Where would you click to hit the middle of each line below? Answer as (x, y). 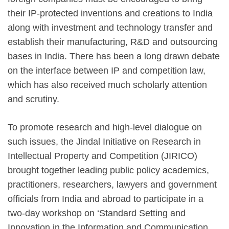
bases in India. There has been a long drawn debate (114, 56)
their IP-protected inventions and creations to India (110, 13)
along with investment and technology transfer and (110, 27)
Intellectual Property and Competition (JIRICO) (102, 156)
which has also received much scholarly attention (107, 85)
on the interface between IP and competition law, (107, 70)
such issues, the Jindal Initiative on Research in (104, 141)
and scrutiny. (33, 99)
